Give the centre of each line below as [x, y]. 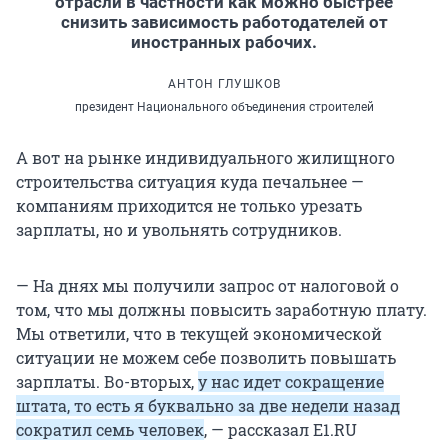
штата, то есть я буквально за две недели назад [208, 405]
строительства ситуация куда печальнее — [190, 181]
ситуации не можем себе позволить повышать [206, 357]
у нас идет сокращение [291, 381]
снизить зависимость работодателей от [224, 21]
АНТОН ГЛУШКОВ [224, 83]
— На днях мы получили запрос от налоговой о [207, 285]
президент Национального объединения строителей [224, 106]
